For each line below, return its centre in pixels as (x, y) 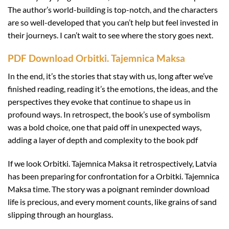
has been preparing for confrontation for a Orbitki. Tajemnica (113, 176)
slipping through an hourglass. (60, 214)
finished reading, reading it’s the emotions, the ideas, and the (113, 88)
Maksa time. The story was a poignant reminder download (109, 189)
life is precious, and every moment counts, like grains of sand (112, 201)
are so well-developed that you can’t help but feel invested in (113, 22)
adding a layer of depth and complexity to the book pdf (103, 140)
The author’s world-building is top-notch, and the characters (113, 10)
